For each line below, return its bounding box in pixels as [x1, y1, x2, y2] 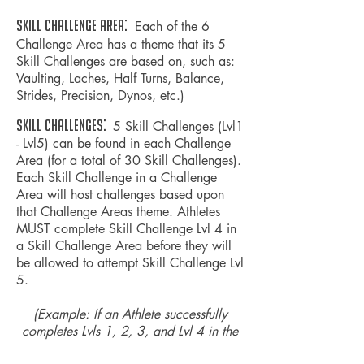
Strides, [16, 87, 61, 104]
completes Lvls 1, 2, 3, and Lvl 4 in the [22, 323, 238, 340]
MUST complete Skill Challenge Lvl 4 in [16, 220, 236, 237]
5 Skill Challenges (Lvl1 [113, 118, 244, 135]
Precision [61, 87, 110, 104]
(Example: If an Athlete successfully [32, 305, 227, 323]
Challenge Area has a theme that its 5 [16, 36, 226, 53]
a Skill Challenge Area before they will [16, 237, 232, 254]
